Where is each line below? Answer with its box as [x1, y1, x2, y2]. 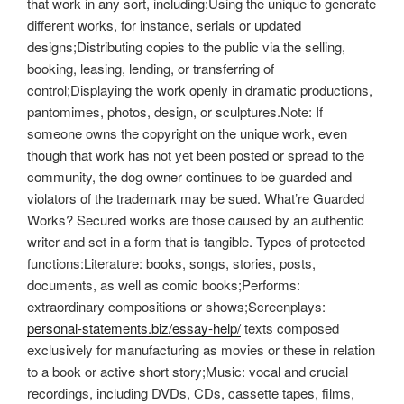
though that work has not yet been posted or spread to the [27, 144, 364, 164]
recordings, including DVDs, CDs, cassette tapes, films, [27, 382, 354, 402]
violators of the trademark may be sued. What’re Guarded [27, 188, 364, 207]
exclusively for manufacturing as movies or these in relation [27, 339, 375, 359]
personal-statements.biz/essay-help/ [27, 317, 241, 337]
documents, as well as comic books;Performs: [27, 274, 300, 294]
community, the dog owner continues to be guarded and [27, 166, 352, 186]
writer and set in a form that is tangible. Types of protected [27, 231, 365, 251]
